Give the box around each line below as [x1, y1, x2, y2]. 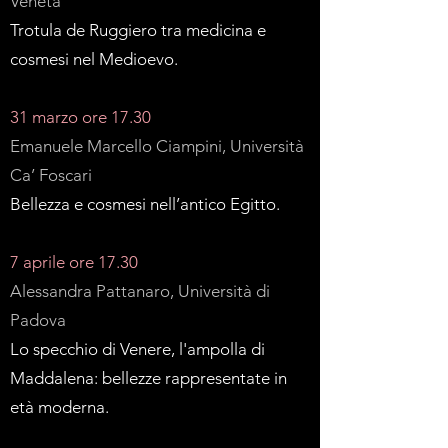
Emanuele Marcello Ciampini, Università [10, 136, 304, 156]
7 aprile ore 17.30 [10, 252, 138, 272]
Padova [10, 310, 66, 330]
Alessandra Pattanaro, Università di [10, 281, 270, 301]
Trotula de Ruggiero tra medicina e [10, 20, 266, 40]
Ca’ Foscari [10, 165, 92, 185]
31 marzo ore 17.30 [10, 107, 151, 127]
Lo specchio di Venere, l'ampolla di [10, 339, 265, 359]
